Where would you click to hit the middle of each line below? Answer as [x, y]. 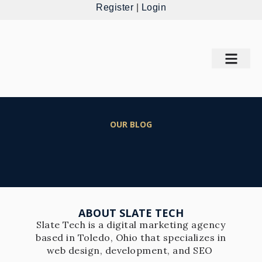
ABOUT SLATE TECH [131, 213]
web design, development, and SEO [131, 250]
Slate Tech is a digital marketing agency [131, 225]
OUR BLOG [131, 124]
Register [115, 7]
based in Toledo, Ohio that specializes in [131, 237]
